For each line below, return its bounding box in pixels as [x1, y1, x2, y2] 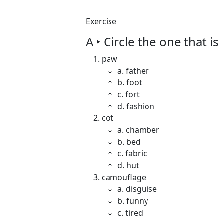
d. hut [117, 160, 139, 171]
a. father [117, 65, 149, 76]
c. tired [117, 207, 143, 218]
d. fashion [117, 101, 154, 111]
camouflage [102, 172, 146, 183]
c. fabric [117, 148, 147, 159]
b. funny [117, 195, 148, 206]
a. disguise [117, 184, 157, 194]
